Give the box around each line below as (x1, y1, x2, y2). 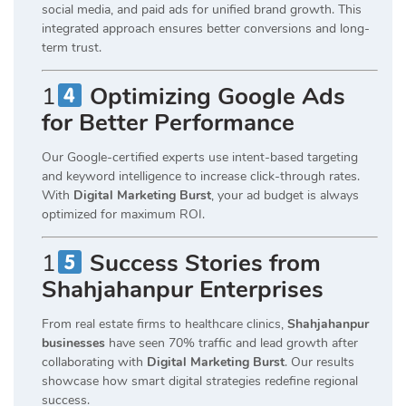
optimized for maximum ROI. (42, 205, 205, 223)
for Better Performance (42, 106, 295, 139)
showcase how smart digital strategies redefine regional (42, 372, 358, 391)
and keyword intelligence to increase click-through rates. (42, 167, 360, 185)
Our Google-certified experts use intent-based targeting (42, 148, 358, 166)
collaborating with (42, 353, 147, 372)
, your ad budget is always (211, 186, 359, 204)
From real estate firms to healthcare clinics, (42, 315, 287, 333)
